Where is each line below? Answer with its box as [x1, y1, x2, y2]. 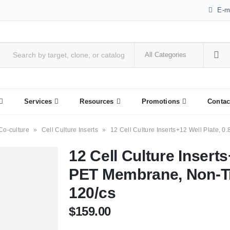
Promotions [141, 98, 180, 105]
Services [24, 98, 52, 105]
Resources [80, 98, 114, 105]
